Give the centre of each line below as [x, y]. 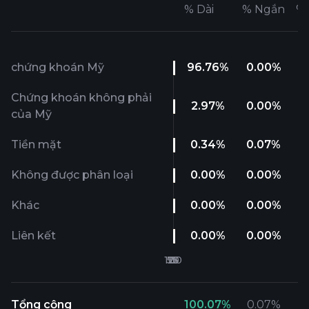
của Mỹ [31, 114]
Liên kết [33, 236]
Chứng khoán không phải [81, 98]
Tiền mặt [36, 144]
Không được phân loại [72, 175]
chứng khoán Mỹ [58, 67]
